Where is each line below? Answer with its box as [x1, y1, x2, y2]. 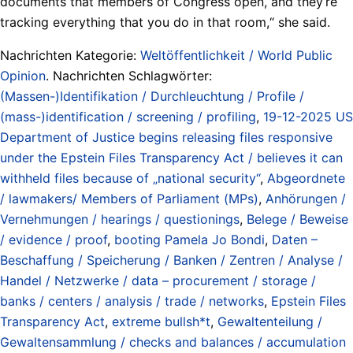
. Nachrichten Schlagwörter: [46, 67, 212, 84]
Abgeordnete [267, 169, 345, 186]
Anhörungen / [266, 190, 346, 206]
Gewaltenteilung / [217, 313, 322, 329]
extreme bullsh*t [112, 313, 210, 329]
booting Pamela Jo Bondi [114, 231, 265, 247]
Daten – [272, 231, 318, 247]
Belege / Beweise [247, 210, 348, 227]
